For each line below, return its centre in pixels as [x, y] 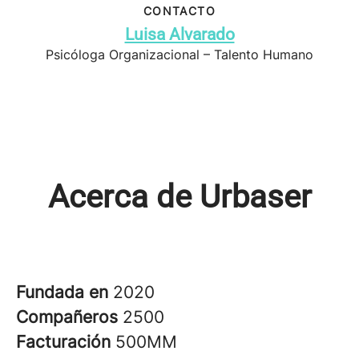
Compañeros [69, 317]
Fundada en [65, 292]
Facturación [66, 342]
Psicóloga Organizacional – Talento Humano [179, 54]
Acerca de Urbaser [179, 197]
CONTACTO [179, 11]
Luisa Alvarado [179, 34]
